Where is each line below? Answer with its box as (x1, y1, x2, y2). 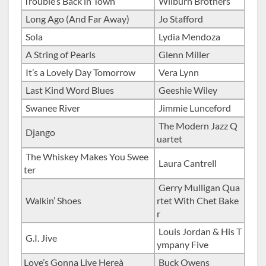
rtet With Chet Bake (157, 195, 239, 207)
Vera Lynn (157, 66, 199, 78)
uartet (157, 133, 183, 145)
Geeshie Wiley (157, 84, 218, 96)
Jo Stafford (157, 13, 204, 25)
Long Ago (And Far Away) (24, 13, 130, 25)
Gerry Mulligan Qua (157, 182, 240, 194)
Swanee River (24, 102, 81, 114)
